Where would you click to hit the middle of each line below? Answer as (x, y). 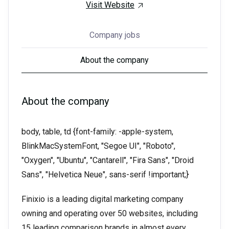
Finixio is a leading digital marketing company (102, 199)
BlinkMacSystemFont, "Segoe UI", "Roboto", (98, 146)
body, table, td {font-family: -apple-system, (97, 132)
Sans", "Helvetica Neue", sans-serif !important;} (105, 175)
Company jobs (114, 35)
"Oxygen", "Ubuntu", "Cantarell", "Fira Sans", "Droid (108, 160)
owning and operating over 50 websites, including (110, 213)
